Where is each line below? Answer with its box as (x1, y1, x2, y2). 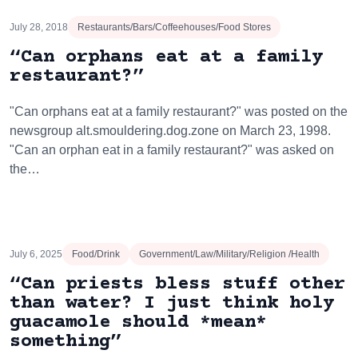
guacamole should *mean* (10, 312, 267, 333)
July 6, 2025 (10, 249, 62, 260)
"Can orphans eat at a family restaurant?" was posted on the (10, 105, 348, 118)
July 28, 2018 (10, 22, 68, 33)
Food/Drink (72, 249, 120, 260)
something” (10, 331, 121, 352)
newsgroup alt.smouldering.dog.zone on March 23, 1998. (10, 124, 331, 137)
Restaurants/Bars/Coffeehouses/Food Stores (78, 22, 271, 33)
